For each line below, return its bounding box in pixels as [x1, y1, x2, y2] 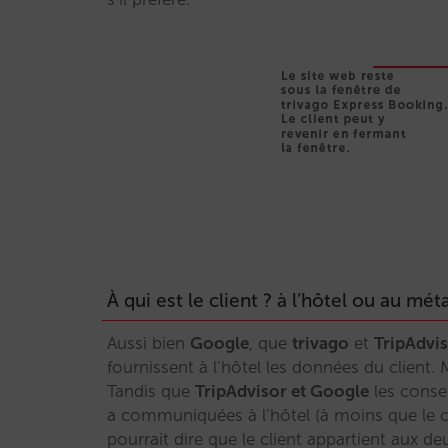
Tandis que [107, 381, 195, 401]
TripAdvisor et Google [195, 381, 369, 401]
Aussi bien [107, 333, 190, 353]
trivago [292, 333, 349, 353]
